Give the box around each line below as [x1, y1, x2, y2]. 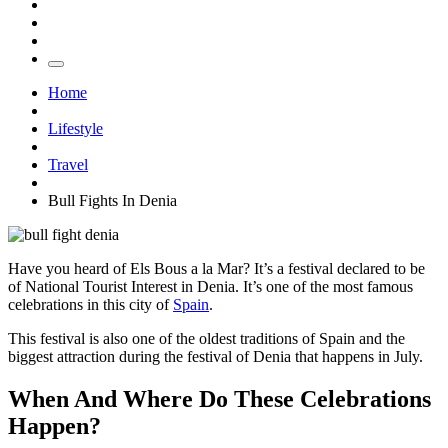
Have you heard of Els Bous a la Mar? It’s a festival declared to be [8, 259, 425, 277]
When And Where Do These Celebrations [8, 385, 431, 412]
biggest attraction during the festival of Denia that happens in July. [8, 347, 423, 365]
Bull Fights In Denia [48, 191, 177, 209]
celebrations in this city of [8, 295, 173, 313]
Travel [48, 155, 88, 173]
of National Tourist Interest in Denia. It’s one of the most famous [8, 277, 413, 295]
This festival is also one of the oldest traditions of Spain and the [8, 329, 405, 347]
